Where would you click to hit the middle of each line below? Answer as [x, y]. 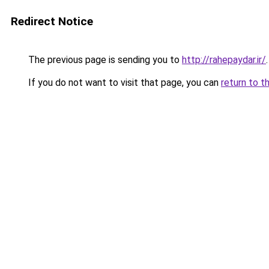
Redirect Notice [52, 21]
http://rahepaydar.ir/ [224, 60]
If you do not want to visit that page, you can [123, 83]
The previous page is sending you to [104, 60]
